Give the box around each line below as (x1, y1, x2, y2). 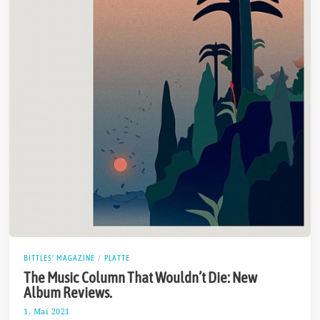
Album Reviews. (24, 284, 113, 301)
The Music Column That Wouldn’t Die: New (24, 269, 258, 286)
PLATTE (104, 253, 131, 262)
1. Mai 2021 (24, 306, 70, 317)
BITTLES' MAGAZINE (24, 253, 96, 262)
